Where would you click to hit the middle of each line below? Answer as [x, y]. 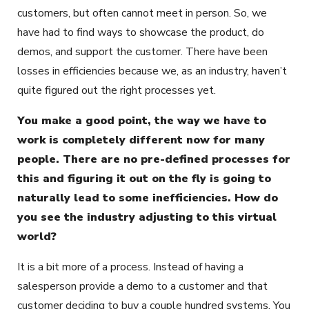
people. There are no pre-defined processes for [154, 159]
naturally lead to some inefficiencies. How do [148, 198]
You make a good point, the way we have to [142, 120]
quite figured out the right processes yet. [118, 90]
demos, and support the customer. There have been [142, 51]
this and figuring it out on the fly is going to [144, 178]
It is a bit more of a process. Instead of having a [130, 267]
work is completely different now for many [141, 140]
